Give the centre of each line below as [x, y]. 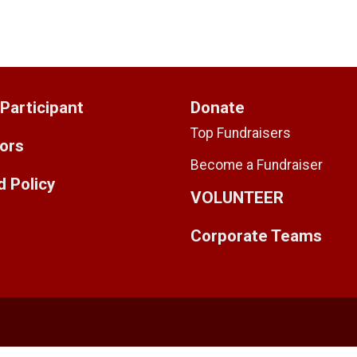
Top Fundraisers [241, 133]
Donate [218, 107]
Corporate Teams [256, 235]
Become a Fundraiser [257, 165]
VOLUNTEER [237, 197]
